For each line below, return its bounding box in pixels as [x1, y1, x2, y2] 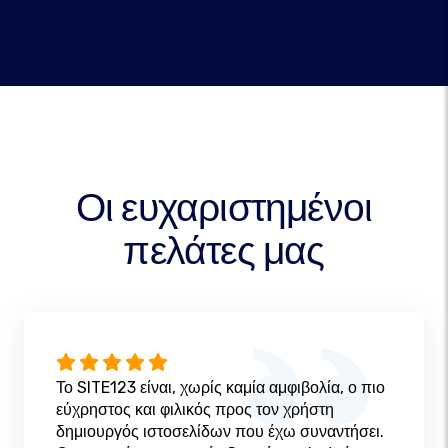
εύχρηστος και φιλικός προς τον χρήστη [56, 400, 334, 420]
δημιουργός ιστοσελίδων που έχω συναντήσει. [56, 422, 384, 442]
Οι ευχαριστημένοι [75, 184, 373, 231]
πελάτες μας [123, 227, 325, 274]
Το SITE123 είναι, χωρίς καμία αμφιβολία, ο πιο [56, 378, 385, 398]
